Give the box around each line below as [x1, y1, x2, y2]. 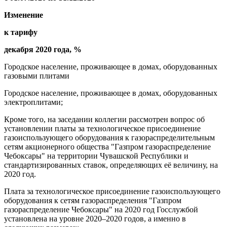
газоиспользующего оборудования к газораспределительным [4, 133, 215, 142]
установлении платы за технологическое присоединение [4, 124, 201, 133]
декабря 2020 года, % [4, 45, 82, 54]
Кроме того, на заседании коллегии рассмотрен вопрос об [4, 115, 205, 124]
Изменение [4, 10, 43, 19]
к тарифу [4, 27, 37, 36]
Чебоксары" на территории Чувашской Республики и [4, 151, 188, 160]
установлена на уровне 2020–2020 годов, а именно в [4, 214, 186, 223]
